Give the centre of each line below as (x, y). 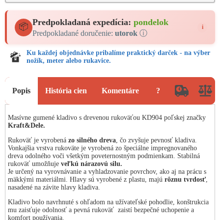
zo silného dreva (92, 140)
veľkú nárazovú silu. (92, 164)
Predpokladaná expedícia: (83, 22)
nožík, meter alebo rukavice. (69, 61)
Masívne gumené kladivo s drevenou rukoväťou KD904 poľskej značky (107, 118)
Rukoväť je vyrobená (38, 140)
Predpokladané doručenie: (74, 33)
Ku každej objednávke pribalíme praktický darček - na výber (118, 53)
